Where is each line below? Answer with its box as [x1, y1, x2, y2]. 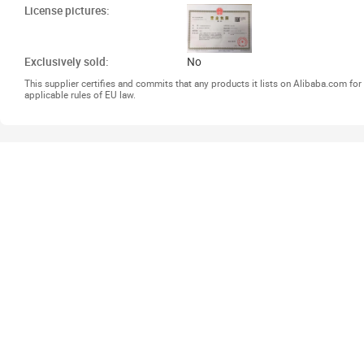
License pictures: [24, 4, 110, 17]
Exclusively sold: [24, 55, 109, 68]
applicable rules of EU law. [24, 89, 136, 101]
